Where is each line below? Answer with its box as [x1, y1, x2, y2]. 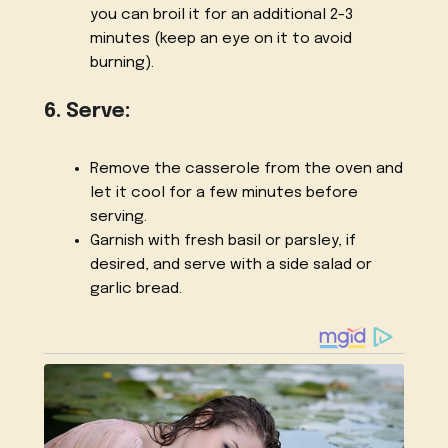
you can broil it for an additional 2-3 [89, 6, 353, 23]
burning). [89, 54, 154, 71]
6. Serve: [44, 101, 131, 123]
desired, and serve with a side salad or [89, 257, 372, 274]
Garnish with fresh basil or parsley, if [89, 233, 356, 250]
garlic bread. [89, 281, 182, 298]
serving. [89, 209, 147, 226]
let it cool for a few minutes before [89, 185, 358, 202]
